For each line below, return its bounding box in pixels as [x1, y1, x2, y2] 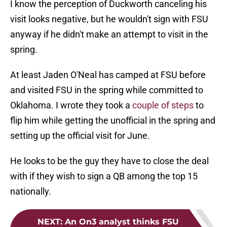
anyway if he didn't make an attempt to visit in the [10, 29, 208, 40]
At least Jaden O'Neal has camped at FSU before [10, 69, 206, 81]
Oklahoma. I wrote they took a [10, 100, 132, 111]
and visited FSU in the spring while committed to [10, 85, 203, 96]
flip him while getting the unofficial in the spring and [10, 115, 215, 126]
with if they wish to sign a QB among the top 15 [10, 171, 198, 182]
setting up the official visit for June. [10, 130, 150, 141]
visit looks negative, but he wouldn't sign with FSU [10, 14, 208, 25]
